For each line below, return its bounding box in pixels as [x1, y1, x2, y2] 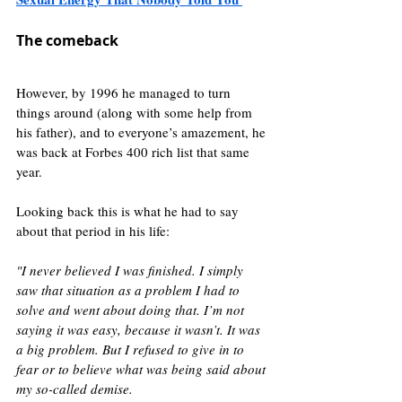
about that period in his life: [16, 221, 170, 240]
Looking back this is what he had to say [16, 201, 242, 220]
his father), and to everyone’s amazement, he [16, 122, 269, 141]
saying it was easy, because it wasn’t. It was [16, 319, 264, 338]
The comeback [16, 30, 118, 50]
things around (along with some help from [16, 102, 256, 121]
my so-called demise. [16, 379, 136, 398]
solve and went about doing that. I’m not [16, 300, 248, 319]
